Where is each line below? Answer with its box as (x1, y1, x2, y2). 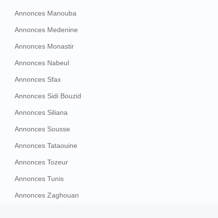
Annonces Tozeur (15, 158, 68, 166)
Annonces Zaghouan (15, 191, 79, 199)
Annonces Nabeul (15, 58, 69, 67)
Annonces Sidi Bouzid (15, 91, 81, 100)
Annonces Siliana (15, 108, 68, 116)
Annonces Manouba (15, 9, 76, 17)
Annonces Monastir (15, 42, 74, 50)
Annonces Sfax (15, 75, 61, 83)
